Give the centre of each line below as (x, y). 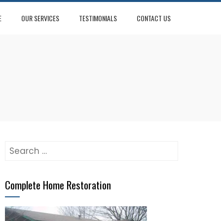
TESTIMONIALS (98, 18)
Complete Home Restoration (58, 185)
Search (19, 147)
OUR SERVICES (40, 18)
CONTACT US (154, 18)
